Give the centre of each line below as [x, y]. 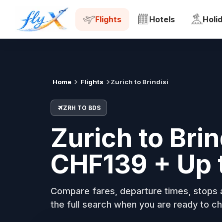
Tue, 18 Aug [115, 13]
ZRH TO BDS [82, 108]
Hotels [162, 19]
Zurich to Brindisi [139, 82]
